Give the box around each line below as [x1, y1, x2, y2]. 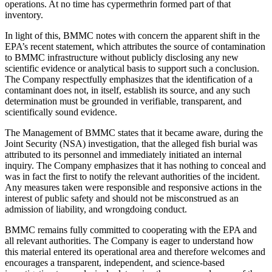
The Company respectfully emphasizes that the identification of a [5, 74, 253, 85]
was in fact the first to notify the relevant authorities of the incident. [5, 171, 260, 182]
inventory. [5, 10, 43, 21]
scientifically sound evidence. [5, 107, 117, 118]
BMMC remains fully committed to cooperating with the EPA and [5, 225, 257, 236]
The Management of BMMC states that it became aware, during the [5, 127, 263, 138]
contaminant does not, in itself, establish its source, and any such [5, 85, 250, 96]
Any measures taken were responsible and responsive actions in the [5, 182, 262, 193]
